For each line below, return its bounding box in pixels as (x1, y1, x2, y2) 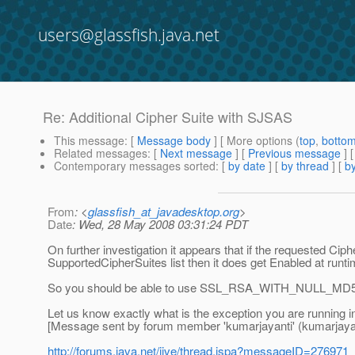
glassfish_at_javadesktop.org (88, 203, 239, 220)
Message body (137, 132, 211, 149)
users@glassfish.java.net (38, 24, 219, 46)
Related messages (54, 145, 147, 162)
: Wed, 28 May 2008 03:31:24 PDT (72, 216, 248, 233)
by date (228, 158, 265, 174)
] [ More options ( (211, 132, 300, 149)
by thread (281, 158, 329, 174)
